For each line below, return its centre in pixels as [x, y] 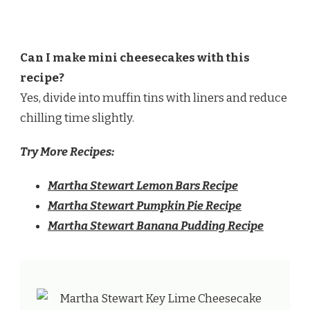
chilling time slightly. [77, 118]
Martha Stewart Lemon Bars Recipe [143, 185]
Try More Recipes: [67, 152]
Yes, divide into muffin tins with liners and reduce [154, 98]
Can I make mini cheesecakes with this [135, 57]
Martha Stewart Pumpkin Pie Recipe [145, 206]
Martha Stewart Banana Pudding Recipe [156, 226]
